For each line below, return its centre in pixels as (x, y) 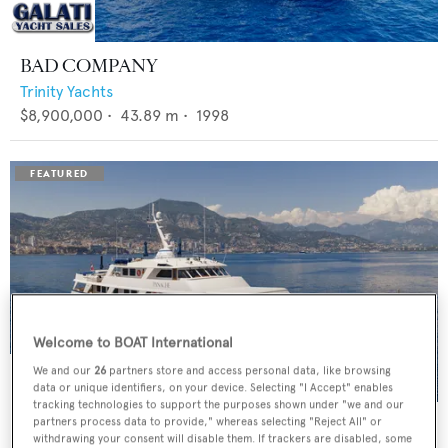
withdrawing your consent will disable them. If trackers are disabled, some (223, 438)
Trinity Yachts (66, 91)
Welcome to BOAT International (133, 343)
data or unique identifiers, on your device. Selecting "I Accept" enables (213, 387)
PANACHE (65, 425)
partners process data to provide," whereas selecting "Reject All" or (208, 421)
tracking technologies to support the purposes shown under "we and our (219, 404)
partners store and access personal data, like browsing (249, 370)
